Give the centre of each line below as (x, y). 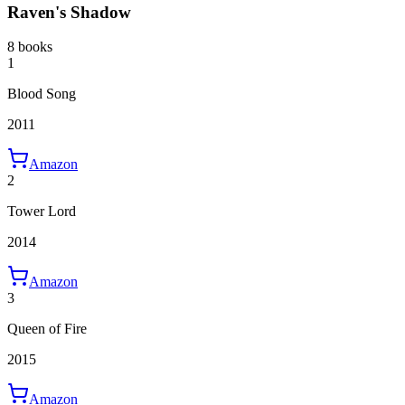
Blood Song (42, 94)
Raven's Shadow (69, 12)
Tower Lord (42, 212)
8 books (30, 47)
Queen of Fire (47, 329)
